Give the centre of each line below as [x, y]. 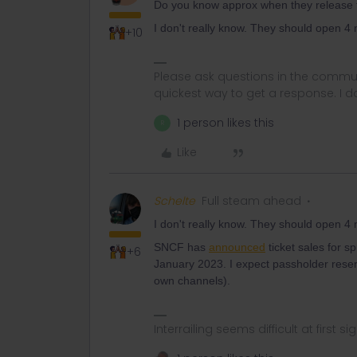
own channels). [194, 280]
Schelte [175, 201]
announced [237, 247]
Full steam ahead [251, 201]
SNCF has [181, 247]
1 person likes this [226, 123]
